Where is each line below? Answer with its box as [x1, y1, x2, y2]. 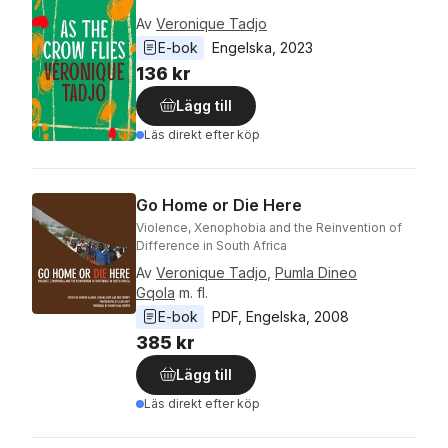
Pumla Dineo [275, 263, 357, 281]
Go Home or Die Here [136, 194, 302, 215]
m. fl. [179, 283, 208, 301]
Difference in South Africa [136, 237, 287, 253]
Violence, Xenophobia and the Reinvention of [136, 219, 402, 235]
